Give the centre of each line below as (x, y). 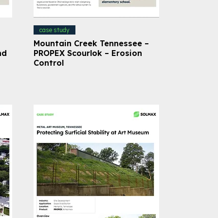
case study (54, 30)
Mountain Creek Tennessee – (91, 43)
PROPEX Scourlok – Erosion (88, 53)
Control (48, 63)
